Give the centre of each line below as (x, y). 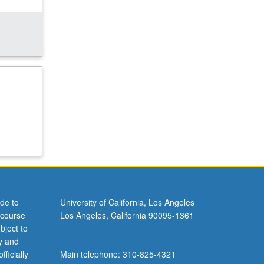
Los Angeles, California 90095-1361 (127, 215)
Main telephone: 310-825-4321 (118, 254)
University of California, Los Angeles (127, 202)
